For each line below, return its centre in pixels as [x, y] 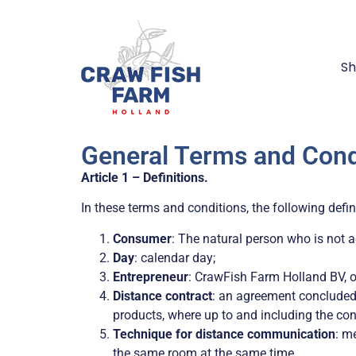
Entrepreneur [151, 277]
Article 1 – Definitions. [145, 178]
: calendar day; [175, 257]
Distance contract [163, 296]
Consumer [142, 238]
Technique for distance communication [224, 334]
